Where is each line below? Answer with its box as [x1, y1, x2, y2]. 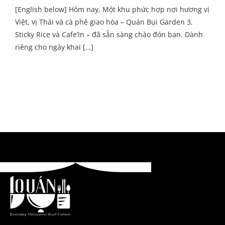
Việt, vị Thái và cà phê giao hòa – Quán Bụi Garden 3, [15, 17, 193, 27]
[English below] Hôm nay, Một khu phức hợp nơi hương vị [15, 5, 209, 14]
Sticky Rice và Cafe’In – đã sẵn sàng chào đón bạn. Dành [15, 30, 203, 39]
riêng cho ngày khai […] [15, 42, 93, 52]
